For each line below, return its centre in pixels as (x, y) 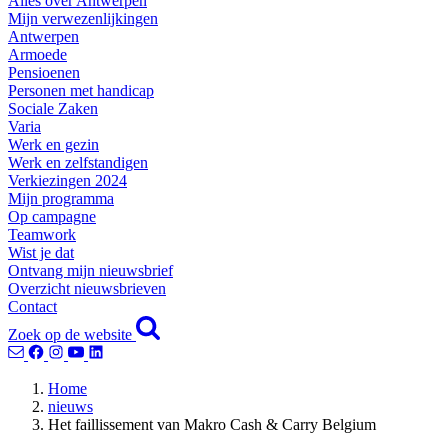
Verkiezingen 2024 (67, 180)
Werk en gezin (53, 144)
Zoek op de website (70, 334)
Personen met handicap (81, 90)
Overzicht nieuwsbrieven (87, 288)
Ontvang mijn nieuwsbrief (90, 270)
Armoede (37, 54)
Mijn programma (61, 198)
